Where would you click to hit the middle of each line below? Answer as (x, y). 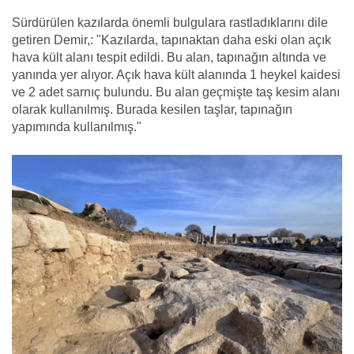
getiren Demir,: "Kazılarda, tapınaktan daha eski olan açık (171, 40)
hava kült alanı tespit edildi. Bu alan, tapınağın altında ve (169, 57)
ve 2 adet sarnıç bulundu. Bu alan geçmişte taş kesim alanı (176, 92)
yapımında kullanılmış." (77, 126)
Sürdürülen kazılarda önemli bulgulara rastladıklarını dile (170, 22)
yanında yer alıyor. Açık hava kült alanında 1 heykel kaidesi (176, 74)
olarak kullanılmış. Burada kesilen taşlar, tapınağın (152, 109)
